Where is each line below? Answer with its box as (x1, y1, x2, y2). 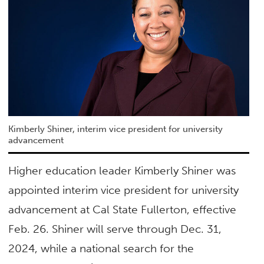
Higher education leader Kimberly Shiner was (8, 164, 236, 178)
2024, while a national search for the (8, 242, 194, 256)
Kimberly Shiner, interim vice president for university (8, 123, 223, 134)
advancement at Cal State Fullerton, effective (8, 203, 237, 217)
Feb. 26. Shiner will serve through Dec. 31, (8, 222, 222, 236)
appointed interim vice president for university (8, 183, 239, 197)
